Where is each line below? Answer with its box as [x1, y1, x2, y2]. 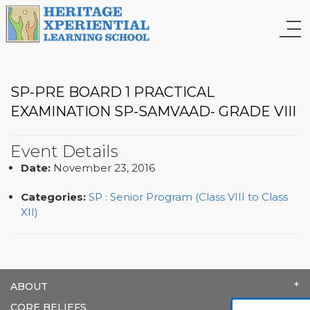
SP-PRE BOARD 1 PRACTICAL [10, 83, 215, 100]
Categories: [21, 190, 86, 203]
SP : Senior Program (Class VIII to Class [89, 190, 288, 203]
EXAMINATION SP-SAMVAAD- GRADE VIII [10, 102, 296, 120]
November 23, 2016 [53, 161, 155, 174]
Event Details [10, 140, 118, 161]
